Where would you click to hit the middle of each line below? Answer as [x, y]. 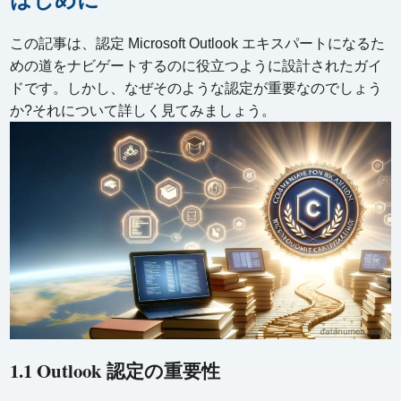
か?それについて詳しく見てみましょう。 [143, 110]
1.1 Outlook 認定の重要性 [115, 371]
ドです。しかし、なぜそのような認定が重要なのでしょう [196, 88]
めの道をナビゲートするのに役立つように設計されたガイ [196, 65]
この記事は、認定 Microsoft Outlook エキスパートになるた [198, 43]
